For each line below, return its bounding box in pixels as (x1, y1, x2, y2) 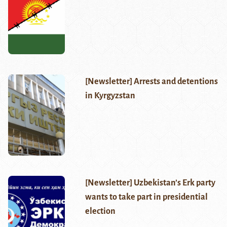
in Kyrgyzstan (85, 91, 135, 101)
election (85, 207, 116, 216)
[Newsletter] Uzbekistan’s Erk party (85, 178, 215, 188)
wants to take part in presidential (85, 193, 208, 202)
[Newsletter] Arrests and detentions (85, 77, 218, 87)
